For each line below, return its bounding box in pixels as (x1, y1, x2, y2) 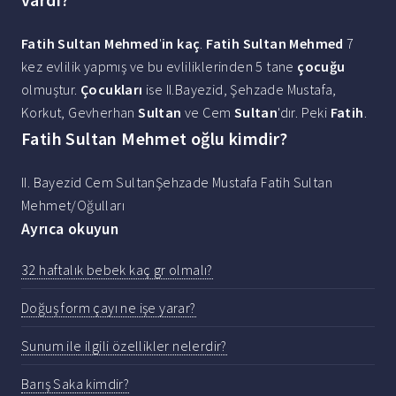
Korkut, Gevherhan (21, 103, 139, 122)
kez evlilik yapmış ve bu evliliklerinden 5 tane (21, 57, 298, 76)
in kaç (162, 34, 201, 53)
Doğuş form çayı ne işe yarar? (21, 298, 196, 316)
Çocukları (80, 80, 143, 99)
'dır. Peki (278, 103, 331, 122)
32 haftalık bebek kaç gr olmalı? (21, 260, 213, 278)
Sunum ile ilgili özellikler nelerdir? (21, 336, 227, 354)
